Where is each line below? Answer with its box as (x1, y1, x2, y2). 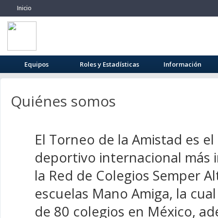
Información (163, 60, 201, 69)
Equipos (24, 60, 49, 69)
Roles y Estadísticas (80, 60, 139, 69)
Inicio (17, 4, 32, 12)
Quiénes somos (11, 91, 116, 111)
